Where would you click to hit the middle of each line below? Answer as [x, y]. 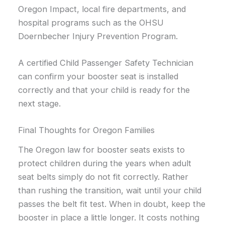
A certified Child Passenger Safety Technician [106, 63]
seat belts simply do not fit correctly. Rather [103, 177]
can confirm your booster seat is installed [98, 76]
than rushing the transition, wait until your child [110, 190]
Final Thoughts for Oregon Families [87, 130]
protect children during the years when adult [105, 163]
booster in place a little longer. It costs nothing [109, 217]
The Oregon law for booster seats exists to [102, 149]
